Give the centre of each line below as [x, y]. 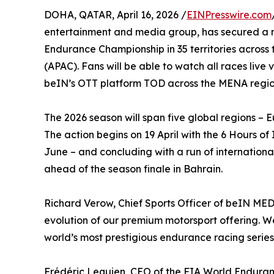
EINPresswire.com [229, 15]
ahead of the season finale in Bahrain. [133, 169]
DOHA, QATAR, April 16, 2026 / [115, 15]
